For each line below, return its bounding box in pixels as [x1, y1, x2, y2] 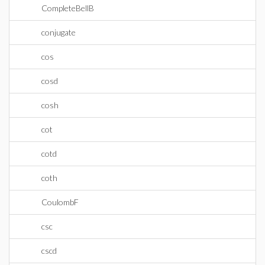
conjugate [41, 27, 76, 37]
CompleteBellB [41, 3, 94, 13]
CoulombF [41, 197, 79, 207]
